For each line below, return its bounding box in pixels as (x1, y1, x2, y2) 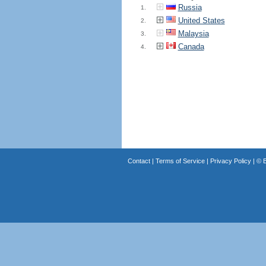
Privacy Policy (210, 157, 251, 164)
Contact (127, 157, 150, 164)
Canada (178, 42, 204, 51)
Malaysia (178, 29, 209, 38)
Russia (178, 3, 202, 12)
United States (178, 16, 225, 25)
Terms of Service (155, 157, 205, 164)
